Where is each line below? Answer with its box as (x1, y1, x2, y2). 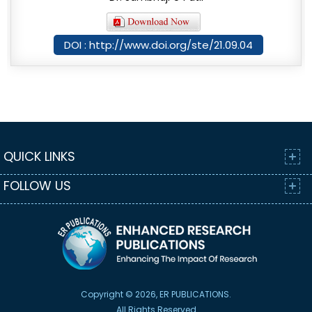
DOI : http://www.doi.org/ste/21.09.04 (63, 38, 253, 53)
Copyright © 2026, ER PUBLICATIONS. (81, 288, 231, 301)
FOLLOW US (3, 177, 71, 195)
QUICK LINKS (3, 148, 75, 166)
